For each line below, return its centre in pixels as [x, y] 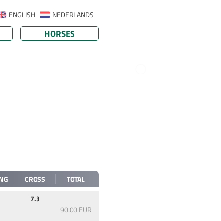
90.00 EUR [76, 210]
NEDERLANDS [73, 15]
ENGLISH [22, 15]
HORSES [59, 33]
